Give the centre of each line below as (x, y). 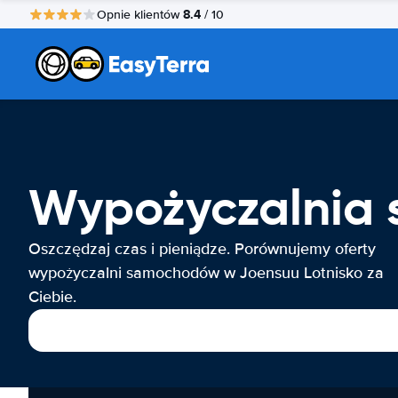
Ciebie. (52, 297)
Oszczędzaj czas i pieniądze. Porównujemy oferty (202, 249)
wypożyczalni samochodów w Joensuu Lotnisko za (206, 273)
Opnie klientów (140, 14)
